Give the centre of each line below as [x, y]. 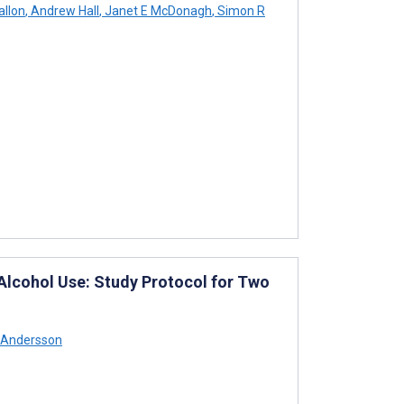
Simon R [240, 10]
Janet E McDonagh [157, 10]
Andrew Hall [64, 10]
